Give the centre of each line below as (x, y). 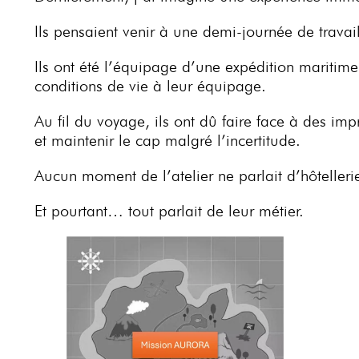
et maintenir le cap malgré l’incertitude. (167, 141)
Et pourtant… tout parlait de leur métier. (169, 211)
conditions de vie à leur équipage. (150, 86)
